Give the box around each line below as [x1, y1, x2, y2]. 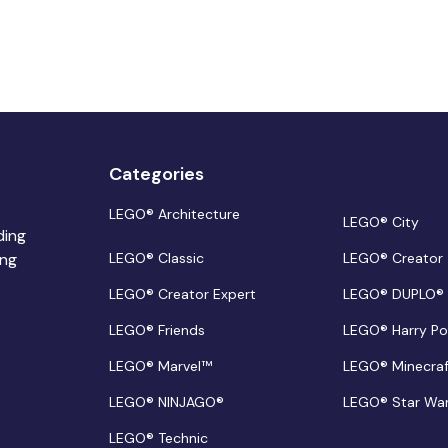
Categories [108, 162, 204, 187]
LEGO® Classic [108, 249, 204, 268]
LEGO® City [343, 213, 420, 232]
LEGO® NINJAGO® [108, 393, 224, 412]
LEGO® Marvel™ [108, 357, 212, 376]
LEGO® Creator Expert [108, 285, 256, 304]
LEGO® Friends [108, 321, 205, 340]
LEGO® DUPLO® [343, 285, 445, 304]
